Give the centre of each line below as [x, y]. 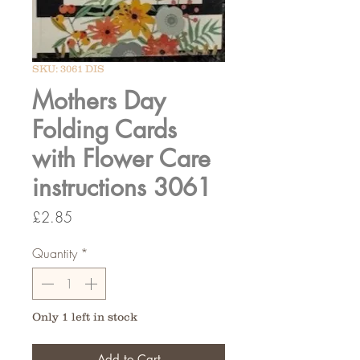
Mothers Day [99, 101]
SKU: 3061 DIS [68, 69]
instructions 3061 [122, 188]
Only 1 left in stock [85, 317]
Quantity [55, 254]
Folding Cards [104, 130]
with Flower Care [121, 159]
